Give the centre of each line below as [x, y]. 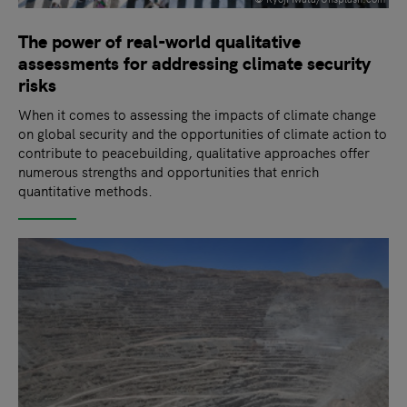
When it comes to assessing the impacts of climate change [197, 114]
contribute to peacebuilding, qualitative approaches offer [194, 152]
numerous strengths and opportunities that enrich [169, 171]
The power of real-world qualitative [159, 40]
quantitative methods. [85, 190]
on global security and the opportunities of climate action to [203, 133]
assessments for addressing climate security [194, 62]
